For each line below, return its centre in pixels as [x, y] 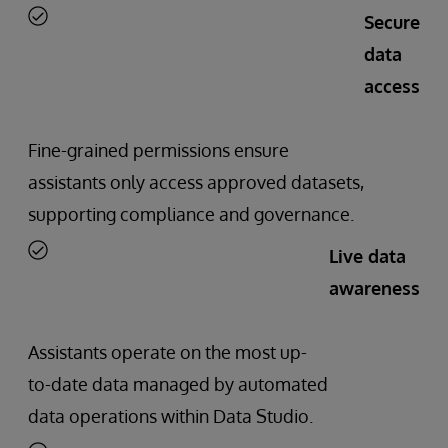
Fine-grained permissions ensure [158, 149]
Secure [392, 21]
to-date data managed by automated [178, 383]
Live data [367, 255]
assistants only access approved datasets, [196, 181]
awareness [374, 287]
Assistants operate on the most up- [167, 351]
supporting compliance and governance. [191, 213]
